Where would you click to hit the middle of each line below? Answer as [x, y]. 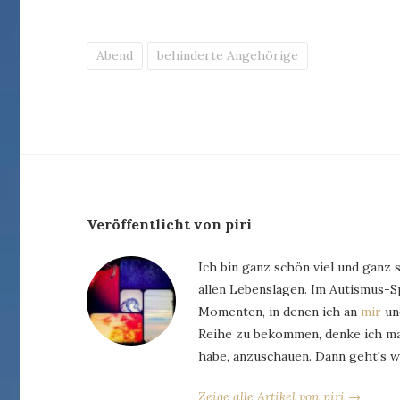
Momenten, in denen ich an [280, 311]
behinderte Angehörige [228, 55]
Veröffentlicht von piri [170, 224]
